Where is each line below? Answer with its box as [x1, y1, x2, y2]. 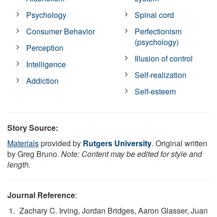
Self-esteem [135, 85, 176, 97]
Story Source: [7, 122, 58, 133]
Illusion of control [135, 52, 193, 64]
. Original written [152, 137, 207, 149]
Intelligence [26, 58, 66, 70]
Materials [7, 137, 39, 149]
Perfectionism [135, 25, 182, 37]
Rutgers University [83, 137, 152, 149]
